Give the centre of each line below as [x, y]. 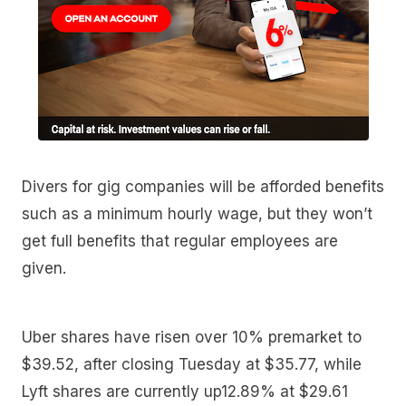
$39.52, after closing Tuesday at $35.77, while [192, 364]
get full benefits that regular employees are [180, 242]
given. [44, 269]
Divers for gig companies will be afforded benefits [203, 187]
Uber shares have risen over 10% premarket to [192, 337]
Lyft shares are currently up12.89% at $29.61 [185, 391]
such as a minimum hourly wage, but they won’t [197, 214]
